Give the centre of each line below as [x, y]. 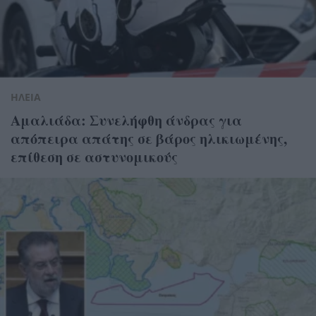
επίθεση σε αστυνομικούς [94, 157]
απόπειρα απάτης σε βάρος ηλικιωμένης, [149, 138]
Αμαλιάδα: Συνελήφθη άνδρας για [126, 120]
